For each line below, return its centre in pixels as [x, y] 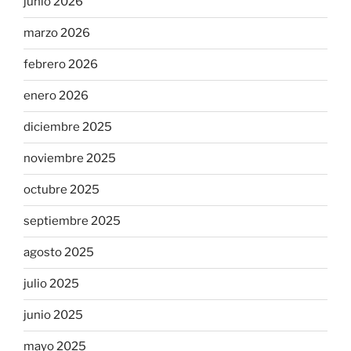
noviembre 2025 [70, 159]
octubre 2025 [62, 190]
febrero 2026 [61, 65]
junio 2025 [53, 315]
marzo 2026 [57, 33]
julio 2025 [51, 284]
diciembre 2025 [68, 127]
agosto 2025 [59, 253]
